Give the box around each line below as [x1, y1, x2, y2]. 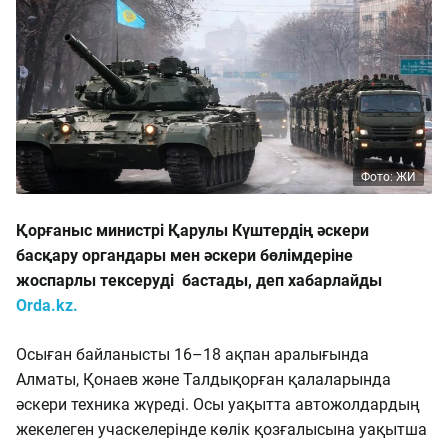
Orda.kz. [16, 296, 78, 315]
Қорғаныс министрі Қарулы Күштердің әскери [16, 221, 369, 240]
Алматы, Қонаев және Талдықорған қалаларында [16, 370, 391, 389]
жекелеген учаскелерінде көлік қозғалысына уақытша [16, 420, 427, 439]
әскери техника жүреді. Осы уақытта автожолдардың [16, 395, 420, 414]
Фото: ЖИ [361, 170, 416, 184]
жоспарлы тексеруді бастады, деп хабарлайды [16, 271, 382, 290]
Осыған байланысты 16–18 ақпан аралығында [16, 345, 369, 364]
